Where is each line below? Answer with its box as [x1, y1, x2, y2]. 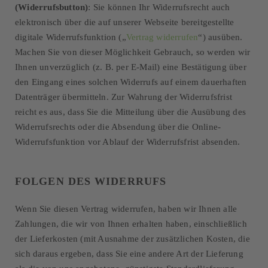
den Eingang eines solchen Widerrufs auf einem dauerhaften [15, 77, 247, 87]
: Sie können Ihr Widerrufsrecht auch [88, 2, 230, 12]
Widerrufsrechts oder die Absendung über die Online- [15, 122, 221, 132]
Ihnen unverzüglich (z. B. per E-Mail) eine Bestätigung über [15, 62, 246, 72]
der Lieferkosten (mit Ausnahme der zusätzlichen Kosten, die [15, 234, 250, 243]
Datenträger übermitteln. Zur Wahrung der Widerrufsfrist [15, 92, 233, 102]
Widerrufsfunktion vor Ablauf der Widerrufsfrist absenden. [15, 137, 240, 147]
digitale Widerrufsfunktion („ [15, 32, 126, 42]
